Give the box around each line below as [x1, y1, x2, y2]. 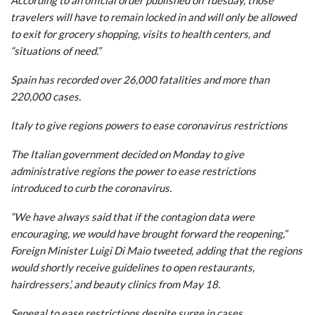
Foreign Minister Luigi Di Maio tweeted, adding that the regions [11, 243, 302, 257]
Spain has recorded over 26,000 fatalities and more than [11, 72, 269, 86]
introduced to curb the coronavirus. [11, 181, 172, 194]
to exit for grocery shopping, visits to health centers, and [11, 27, 269, 40]
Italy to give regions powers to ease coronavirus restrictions [11, 118, 288, 131]
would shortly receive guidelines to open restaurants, [11, 260, 255, 274]
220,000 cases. [11, 89, 81, 103]
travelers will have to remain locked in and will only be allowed [11, 10, 296, 23]
